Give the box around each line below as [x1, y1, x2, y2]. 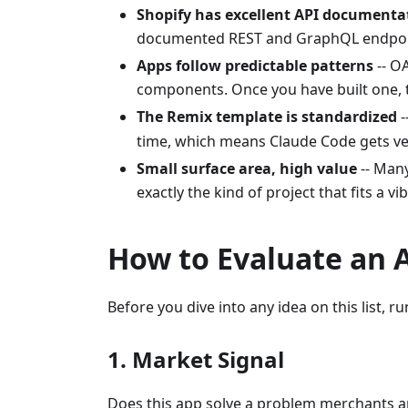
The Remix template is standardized [137, 107, 397, 127]
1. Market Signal [107, 344, 284, 375]
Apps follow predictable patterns [137, 56, 373, 76]
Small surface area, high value [137, 158, 357, 179]
